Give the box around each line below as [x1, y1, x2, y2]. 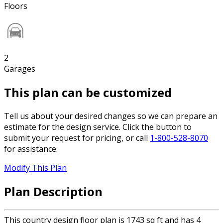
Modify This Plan [4, 162, 67, 174]
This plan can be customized [4, 84, 172, 101]
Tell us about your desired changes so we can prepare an [4, 111, 218, 122]
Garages [4, 63, 35, 75]
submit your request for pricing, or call [4, 132, 150, 144]
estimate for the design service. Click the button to [4, 121, 192, 133]
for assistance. [4, 143, 58, 155]
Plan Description [4, 183, 103, 200]
